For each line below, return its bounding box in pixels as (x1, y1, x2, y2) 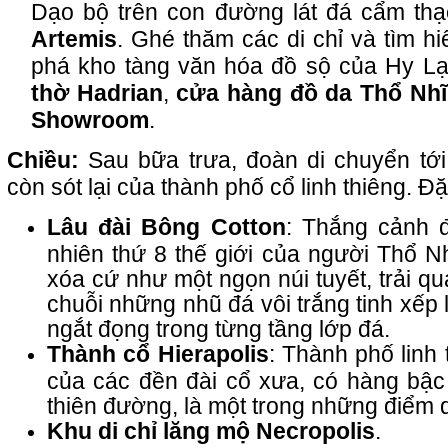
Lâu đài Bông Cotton (47, 214, 286, 241)
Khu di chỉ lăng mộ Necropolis (47, 418, 375, 445)
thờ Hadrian (31, 80, 163, 107)
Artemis (31, 26, 117, 53)
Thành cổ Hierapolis (47, 341, 269, 368)
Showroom (31, 107, 149, 134)
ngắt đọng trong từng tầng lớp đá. (47, 316, 390, 341)
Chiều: (7, 147, 89, 174)
